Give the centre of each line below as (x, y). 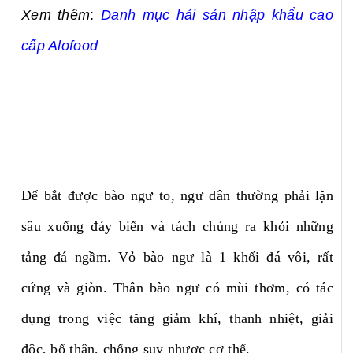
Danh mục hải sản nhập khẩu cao (217, 15)
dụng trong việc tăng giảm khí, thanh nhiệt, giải (177, 318)
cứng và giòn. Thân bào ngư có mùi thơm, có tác (177, 288)
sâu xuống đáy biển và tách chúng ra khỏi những (177, 226)
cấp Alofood (60, 46)
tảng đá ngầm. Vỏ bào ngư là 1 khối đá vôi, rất (177, 257)
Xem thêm (56, 15)
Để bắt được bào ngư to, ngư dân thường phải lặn (177, 195)
